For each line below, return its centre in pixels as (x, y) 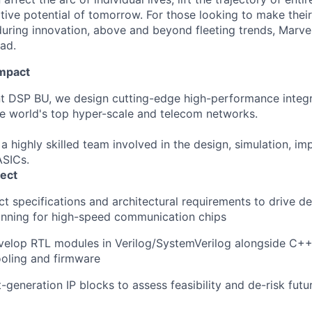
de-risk (266, 285)
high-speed (81, 217)
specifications (49, 201)
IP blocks (90, 285)
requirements (216, 201)
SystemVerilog (194, 243)
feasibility (196, 285)
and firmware (65, 258)
